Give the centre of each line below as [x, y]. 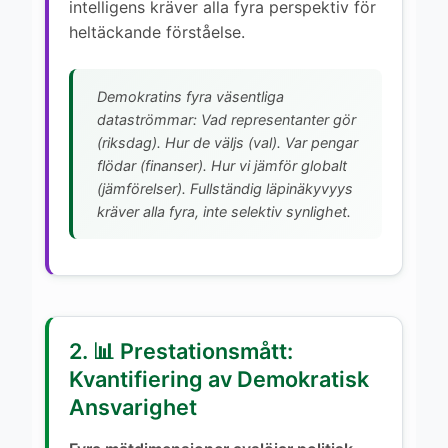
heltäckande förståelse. [157, 31]
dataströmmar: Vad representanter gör [226, 119]
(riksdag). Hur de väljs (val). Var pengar [227, 142]
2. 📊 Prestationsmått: [181, 350]
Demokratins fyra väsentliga [190, 96]
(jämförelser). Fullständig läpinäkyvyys [225, 188]
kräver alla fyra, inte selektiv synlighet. [224, 211]
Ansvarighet [133, 406]
